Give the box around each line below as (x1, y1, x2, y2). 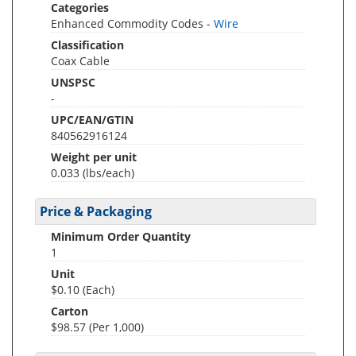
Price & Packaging (40, 203, 152, 220)
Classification (51, 37, 124, 52)
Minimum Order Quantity (51, 229, 191, 244)
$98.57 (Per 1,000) (51, 319, 144, 335)
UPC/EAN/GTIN (51, 112, 133, 127)
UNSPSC (51, 75, 95, 90)
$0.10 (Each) (51, 282, 114, 297)
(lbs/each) (83, 165, 134, 180)
